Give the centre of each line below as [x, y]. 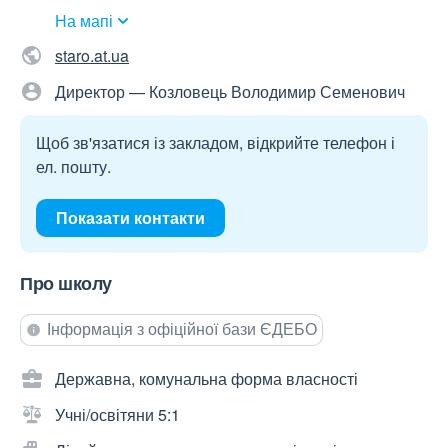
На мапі [84, 21]
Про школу [66, 283]
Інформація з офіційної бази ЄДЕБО [182, 329]
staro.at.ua [92, 56]
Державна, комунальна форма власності [206, 379]
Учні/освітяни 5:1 [117, 415]
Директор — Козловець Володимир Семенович [230, 92]
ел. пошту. [73, 167]
